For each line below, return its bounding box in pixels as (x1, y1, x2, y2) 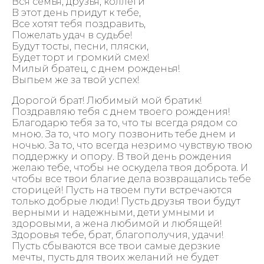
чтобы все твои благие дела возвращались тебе (12, 173, 251, 184)
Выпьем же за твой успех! (12, 74, 139, 85)
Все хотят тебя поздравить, (12, 18, 146, 29)
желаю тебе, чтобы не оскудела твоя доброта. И (12, 161, 248, 173)
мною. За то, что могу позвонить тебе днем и (12, 128, 236, 140)
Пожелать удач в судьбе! (12, 29, 132, 41)
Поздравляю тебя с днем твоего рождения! (12, 105, 230, 117)
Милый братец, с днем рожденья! (12, 62, 180, 74)
